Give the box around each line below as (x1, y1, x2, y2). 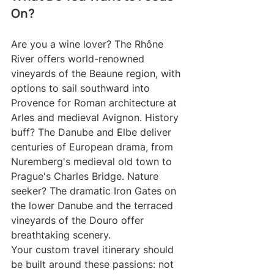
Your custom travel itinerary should (11, 243, 177, 256)
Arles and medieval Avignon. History (11, 111, 182, 124)
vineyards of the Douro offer (11, 214, 147, 227)
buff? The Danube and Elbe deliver (11, 126, 174, 139)
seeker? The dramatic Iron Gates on (11, 185, 179, 198)
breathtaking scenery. (11, 229, 111, 242)
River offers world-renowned (11, 53, 147, 65)
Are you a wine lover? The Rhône (11, 38, 166, 51)
